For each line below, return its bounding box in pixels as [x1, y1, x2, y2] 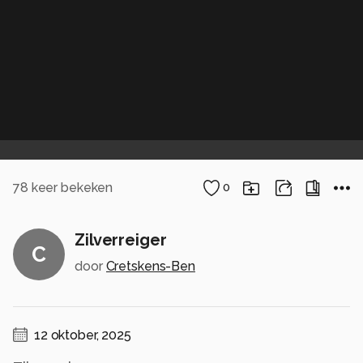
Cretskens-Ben [105, 258, 195, 274]
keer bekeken [28, 179, 113, 195]
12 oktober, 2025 [34, 327, 131, 344]
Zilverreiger [75, 229, 167, 250]
